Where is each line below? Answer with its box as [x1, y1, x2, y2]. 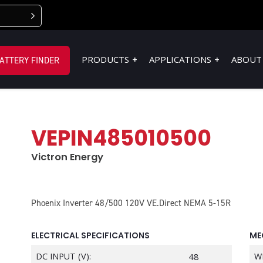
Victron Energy [31, 150, 103, 164]
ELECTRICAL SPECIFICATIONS [31, 230, 150, 241]
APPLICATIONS [149, 53, 211, 65]
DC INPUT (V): [36, 251, 91, 262]
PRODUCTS [82, 53, 129, 65]
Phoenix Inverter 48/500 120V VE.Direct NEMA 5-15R [31, 197, 231, 209]
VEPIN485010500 [31, 123, 211, 153]
